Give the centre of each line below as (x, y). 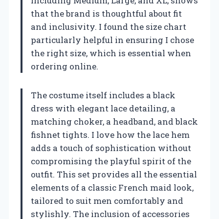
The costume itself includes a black (103, 95)
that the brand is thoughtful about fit (106, 13)
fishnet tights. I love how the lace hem (110, 134)
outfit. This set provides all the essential (114, 174)
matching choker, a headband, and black (114, 121)
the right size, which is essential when (111, 53)
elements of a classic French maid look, (112, 187)
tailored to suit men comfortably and (107, 200)
